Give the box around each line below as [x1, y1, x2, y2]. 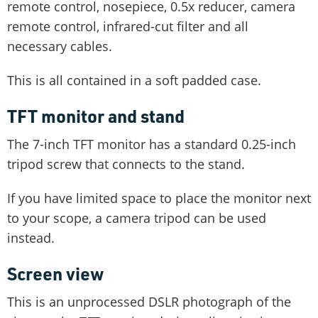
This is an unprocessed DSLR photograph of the [7, 292, 291, 310]
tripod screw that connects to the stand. [7, 155, 245, 172]
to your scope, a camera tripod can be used [7, 209, 266, 226]
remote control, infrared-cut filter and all [7, 17, 248, 35]
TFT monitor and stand [7, 104, 185, 127]
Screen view [7, 261, 104, 285]
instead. [7, 229, 55, 246]
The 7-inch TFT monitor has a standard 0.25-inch [7, 135, 296, 153]
